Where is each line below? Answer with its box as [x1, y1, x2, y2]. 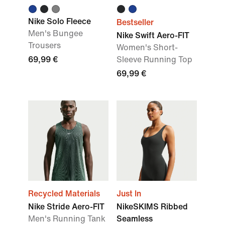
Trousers [28, 41, 61, 50]
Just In [117, 189, 141, 198]
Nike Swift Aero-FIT [117, 31, 189, 40]
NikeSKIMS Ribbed [117, 202, 188, 211]
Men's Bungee [28, 29, 83, 38]
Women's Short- [117, 43, 178, 52]
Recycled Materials [28, 189, 100, 198]
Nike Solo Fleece [28, 17, 91, 26]
